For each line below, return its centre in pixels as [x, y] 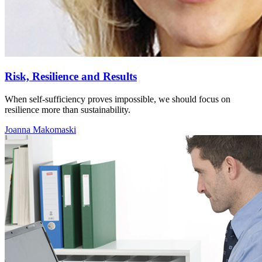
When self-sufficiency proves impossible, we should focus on [118, 99]
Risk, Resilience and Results [71, 77]
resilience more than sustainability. [68, 109]
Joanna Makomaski [40, 129]
